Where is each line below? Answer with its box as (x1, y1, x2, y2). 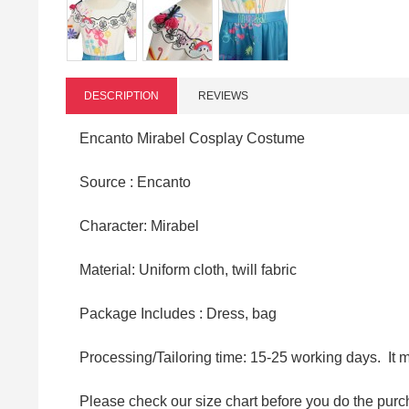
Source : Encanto (79, 173, 194, 190)
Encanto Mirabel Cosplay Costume (79, 130, 305, 146)
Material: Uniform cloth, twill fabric (79, 261, 297, 278)
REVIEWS (198, 89, 248, 102)
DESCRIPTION (84, 89, 159, 102)
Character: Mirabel (79, 217, 199, 234)
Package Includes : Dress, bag (79, 305, 280, 321)
